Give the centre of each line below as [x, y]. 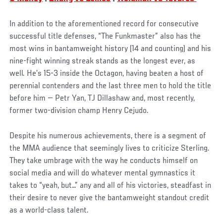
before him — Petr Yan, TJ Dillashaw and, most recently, [102, 98]
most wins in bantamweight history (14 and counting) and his [111, 49]
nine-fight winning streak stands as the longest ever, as [103, 61]
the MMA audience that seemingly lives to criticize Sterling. [110, 148]
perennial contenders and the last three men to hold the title [111, 86]
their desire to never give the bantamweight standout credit [110, 198]
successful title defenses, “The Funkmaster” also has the [105, 36]
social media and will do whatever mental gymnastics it [103, 173]
